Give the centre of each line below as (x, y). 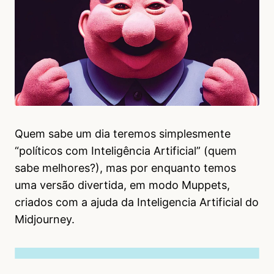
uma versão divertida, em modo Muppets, (122, 185)
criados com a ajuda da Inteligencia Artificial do (137, 202)
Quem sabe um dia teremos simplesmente (123, 134)
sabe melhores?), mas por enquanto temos (125, 168)
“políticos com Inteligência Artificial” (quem (126, 151)
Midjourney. (45, 219)
